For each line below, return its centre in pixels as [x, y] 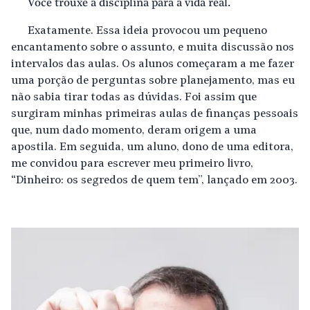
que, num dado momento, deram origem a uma [134, 131]
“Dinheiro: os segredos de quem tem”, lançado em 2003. [154, 181]
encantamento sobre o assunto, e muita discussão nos [153, 48]
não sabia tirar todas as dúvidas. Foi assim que [134, 98]
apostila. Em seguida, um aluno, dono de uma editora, [152, 147]
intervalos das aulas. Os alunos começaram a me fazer [153, 64]
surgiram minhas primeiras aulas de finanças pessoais [155, 114]
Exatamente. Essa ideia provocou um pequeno [147, 31]
